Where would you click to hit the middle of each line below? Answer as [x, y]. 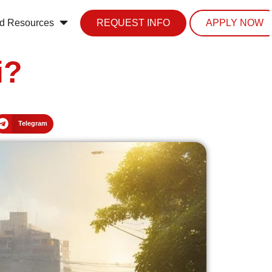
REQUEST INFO [133, 22]
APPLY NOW [234, 22]
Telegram [32, 124]
